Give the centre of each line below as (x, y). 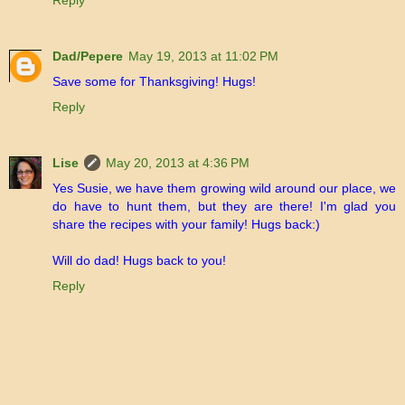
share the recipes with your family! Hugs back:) (186, 225)
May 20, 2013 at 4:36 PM (178, 163)
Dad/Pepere (88, 57)
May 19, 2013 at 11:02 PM (203, 57)
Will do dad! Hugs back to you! (139, 261)
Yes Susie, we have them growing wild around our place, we (224, 188)
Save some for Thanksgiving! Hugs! (154, 82)
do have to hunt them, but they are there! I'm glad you (224, 207)
